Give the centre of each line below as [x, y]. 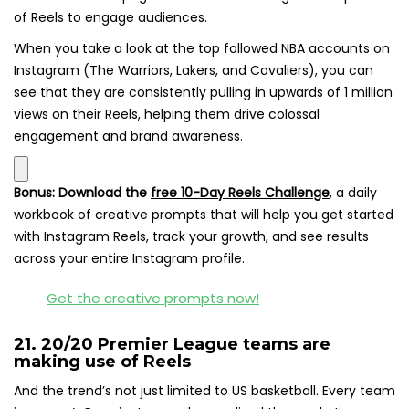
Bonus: [34, 192]
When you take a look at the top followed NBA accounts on [202, 48]
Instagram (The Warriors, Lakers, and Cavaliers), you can [194, 70]
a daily [355, 192]
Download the [105, 192]
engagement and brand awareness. [128, 136]
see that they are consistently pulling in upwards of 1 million [203, 92]
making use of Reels [102, 361]
